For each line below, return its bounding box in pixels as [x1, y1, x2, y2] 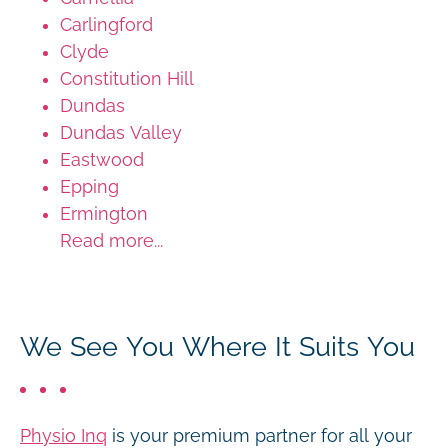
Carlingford [60, 14, 153, 35]
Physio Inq [20, 425, 107, 446]
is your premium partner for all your [107, 425, 412, 446]
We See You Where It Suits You [20, 331, 415, 362]
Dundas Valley [60, 122, 182, 143]
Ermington [60, 203, 148, 224]
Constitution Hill [60, 68, 194, 89]
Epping [60, 176, 119, 197]
